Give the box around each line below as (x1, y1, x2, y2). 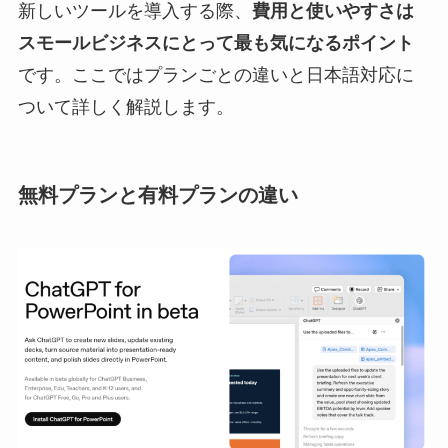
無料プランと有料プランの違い (17, 184, 298, 207)
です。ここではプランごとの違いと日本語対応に (17, 64, 414, 85)
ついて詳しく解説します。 (17, 96, 234, 117)
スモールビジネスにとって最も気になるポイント (17, 32, 414, 53)
